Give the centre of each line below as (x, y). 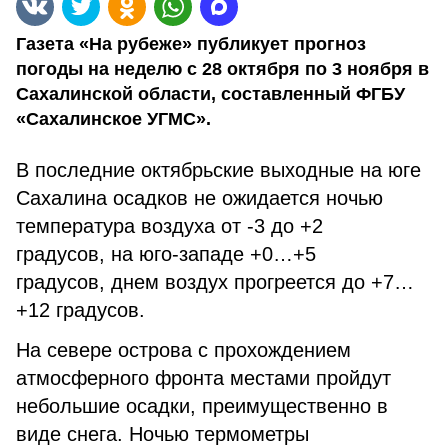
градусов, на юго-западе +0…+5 (166, 254)
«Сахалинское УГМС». (113, 119)
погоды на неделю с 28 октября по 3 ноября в (222, 69)
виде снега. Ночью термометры (162, 434)
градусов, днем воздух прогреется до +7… (215, 282)
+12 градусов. (80, 310)
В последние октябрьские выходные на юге (218, 170)
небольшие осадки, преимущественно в (202, 406)
